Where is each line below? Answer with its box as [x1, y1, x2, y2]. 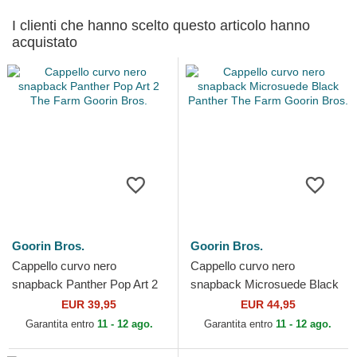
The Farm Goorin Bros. [12, 296, 132, 309]
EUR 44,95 [240, 298, 296, 311]
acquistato [12, 34, 77, 50]
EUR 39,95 [61, 298, 116, 311]
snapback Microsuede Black [190, 277, 339, 291]
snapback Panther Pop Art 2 [12, 277, 158, 291]
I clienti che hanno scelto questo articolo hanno [12, 18, 310, 33]
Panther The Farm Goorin [190, 296, 324, 309]
